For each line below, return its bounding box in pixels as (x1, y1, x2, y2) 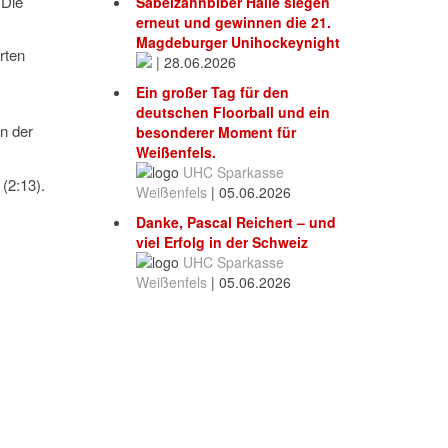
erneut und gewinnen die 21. (136, 12, 331, 33)
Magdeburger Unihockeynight (136, 32, 340, 53)
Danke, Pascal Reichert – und (136, 212, 336, 233)
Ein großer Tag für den (136, 82, 289, 103)
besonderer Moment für (136, 122, 296, 143)
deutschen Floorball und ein (136, 102, 330, 123)
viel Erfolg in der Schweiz (136, 232, 308, 253)
